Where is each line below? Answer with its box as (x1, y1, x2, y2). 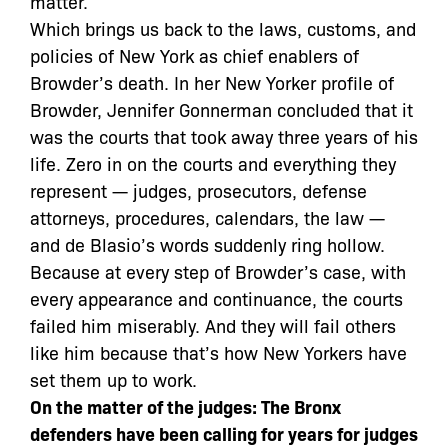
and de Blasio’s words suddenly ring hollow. (30, 232, 385, 256)
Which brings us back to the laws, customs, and (30, 16, 416, 40)
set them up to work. (30, 367, 197, 391)
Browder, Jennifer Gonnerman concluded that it (30, 97, 413, 121)
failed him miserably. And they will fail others (30, 313, 396, 337)
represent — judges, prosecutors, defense (30, 178, 367, 202)
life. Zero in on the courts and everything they (30, 151, 396, 175)
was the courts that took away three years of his (30, 124, 418, 148)
